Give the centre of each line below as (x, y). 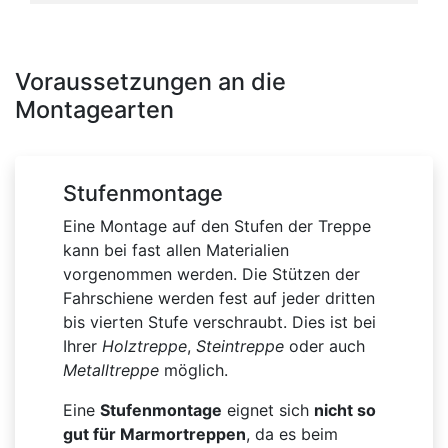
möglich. (193, 370)
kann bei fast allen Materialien (176, 250)
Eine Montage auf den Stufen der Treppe (217, 226)
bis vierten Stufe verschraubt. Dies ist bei (219, 322)
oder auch (324, 346)
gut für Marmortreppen (154, 434)
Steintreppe (240, 346)
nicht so (345, 410)
